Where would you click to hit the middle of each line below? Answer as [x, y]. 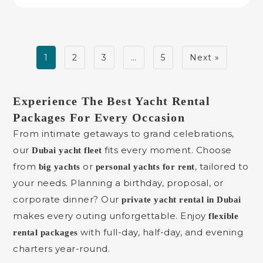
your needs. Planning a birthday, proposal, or [118, 183]
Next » [204, 58]
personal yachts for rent [145, 167]
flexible [224, 216]
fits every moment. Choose [167, 150]
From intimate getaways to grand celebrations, [124, 134]
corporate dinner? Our [68, 199]
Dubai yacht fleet [67, 150]
